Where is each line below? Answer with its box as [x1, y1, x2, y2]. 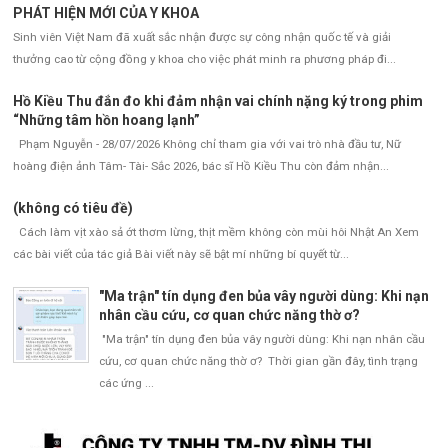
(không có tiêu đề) [13, 200, 133, 217]
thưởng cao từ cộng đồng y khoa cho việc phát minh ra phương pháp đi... [13, 51, 396, 66]
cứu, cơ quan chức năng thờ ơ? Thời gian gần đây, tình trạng [98, 354, 418, 369]
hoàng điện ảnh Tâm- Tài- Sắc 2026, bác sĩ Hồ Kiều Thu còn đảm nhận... [13, 158, 389, 173]
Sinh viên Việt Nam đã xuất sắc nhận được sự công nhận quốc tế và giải [13, 29, 391, 44]
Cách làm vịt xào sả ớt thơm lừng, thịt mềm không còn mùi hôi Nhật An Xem [13, 225, 419, 240]
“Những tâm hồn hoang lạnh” [13, 112, 200, 129]
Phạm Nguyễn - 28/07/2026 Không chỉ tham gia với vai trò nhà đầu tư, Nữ [13, 136, 401, 151]
